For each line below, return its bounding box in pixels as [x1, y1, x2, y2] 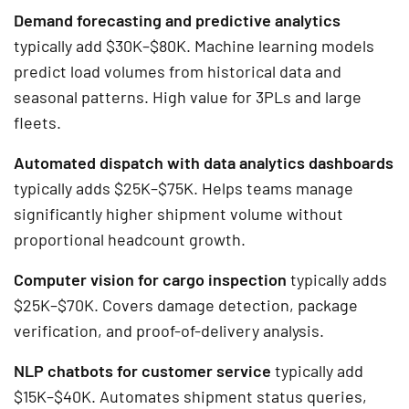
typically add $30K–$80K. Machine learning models [14, 35, 374, 56]
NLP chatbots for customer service [14, 360, 271, 381]
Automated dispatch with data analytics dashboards [14, 152, 393, 173]
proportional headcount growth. [14, 228, 246, 249]
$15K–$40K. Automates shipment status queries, [14, 385, 367, 406]
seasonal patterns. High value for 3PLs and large [14, 86, 362, 107]
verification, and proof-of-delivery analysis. [14, 320, 324, 341]
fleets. [14, 111, 61, 132]
